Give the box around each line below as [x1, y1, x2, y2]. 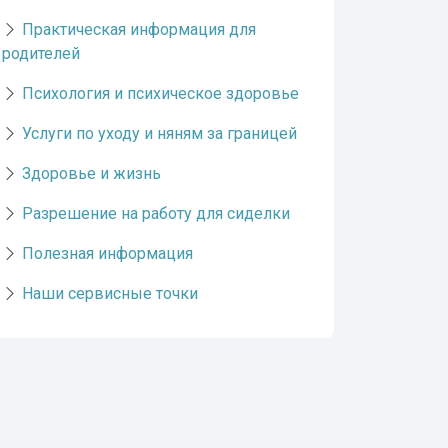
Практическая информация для [22, 20, 256, 39]
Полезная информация [22, 244, 193, 263]
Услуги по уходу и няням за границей [22, 124, 297, 143]
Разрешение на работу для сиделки [22, 204, 290, 223]
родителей [2, 44, 80, 63]
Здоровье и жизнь [22, 164, 161, 183]
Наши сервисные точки [22, 284, 198, 303]
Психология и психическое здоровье [22, 84, 299, 103]
